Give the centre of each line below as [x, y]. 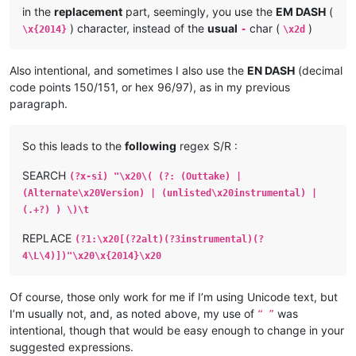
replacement [88, 11]
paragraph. [39, 103]
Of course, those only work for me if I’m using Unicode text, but [174, 296]
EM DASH [301, 11]
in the [38, 11]
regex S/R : [207, 145]
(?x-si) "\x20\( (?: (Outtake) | [155, 176]
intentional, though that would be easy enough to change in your [177, 330]
